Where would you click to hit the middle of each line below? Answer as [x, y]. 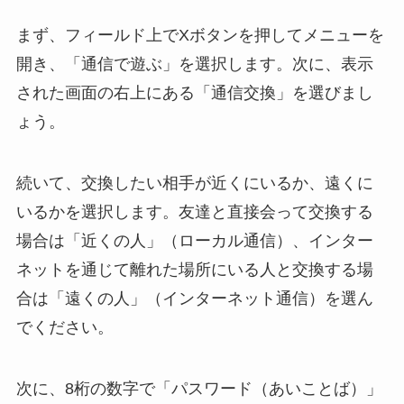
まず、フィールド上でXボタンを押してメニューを [200, 36]
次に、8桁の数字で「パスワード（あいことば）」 [199, 388]
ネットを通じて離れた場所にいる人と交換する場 [194, 269]
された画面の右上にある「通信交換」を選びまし [194, 93]
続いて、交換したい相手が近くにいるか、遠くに [194, 183]
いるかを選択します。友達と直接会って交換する [194, 211]
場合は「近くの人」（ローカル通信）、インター [194, 240]
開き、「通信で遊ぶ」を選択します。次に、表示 [194, 64]
